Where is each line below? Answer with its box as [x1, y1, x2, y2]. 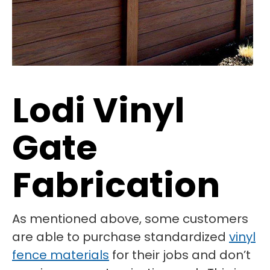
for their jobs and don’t [109, 246, 251, 263]
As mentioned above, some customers [12, 210, 248, 227]
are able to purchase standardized [12, 228, 229, 245]
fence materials [12, 246, 109, 263]
